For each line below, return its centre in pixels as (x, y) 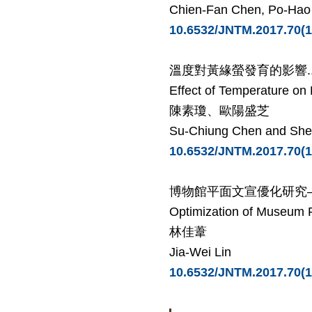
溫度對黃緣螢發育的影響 (238, 70)
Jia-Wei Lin (200, 252)
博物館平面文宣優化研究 (238, 191)
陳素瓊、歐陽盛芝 (219, 110)
